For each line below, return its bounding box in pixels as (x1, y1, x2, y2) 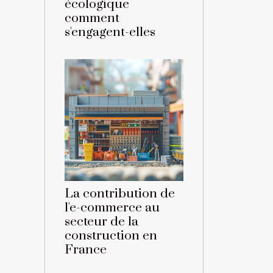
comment (65, 10, 119, 27)
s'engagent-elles (65, 24, 155, 41)
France (65, 242, 107, 258)
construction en (65, 228, 157, 244)
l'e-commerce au (65, 200, 160, 216)
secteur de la (65, 214, 138, 230)
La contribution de (65, 186, 175, 202)
